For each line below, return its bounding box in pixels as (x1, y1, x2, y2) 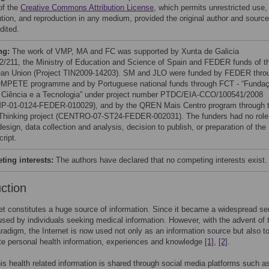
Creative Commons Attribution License (20, 3, 154, 12)
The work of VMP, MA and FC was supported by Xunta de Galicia (12, 47, 239, 56)
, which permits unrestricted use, (154, 3, 267, 12)
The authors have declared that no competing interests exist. (56, 156, 267, 165)
